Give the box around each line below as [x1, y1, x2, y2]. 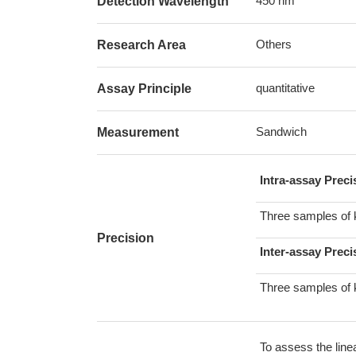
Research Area [97, 38, 186, 52]
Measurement [97, 126, 179, 139]
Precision [97, 230, 154, 245]
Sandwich [256, 125, 307, 138]
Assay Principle [97, 82, 192, 95]
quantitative [256, 81, 315, 95]
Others [256, 37, 292, 51]
